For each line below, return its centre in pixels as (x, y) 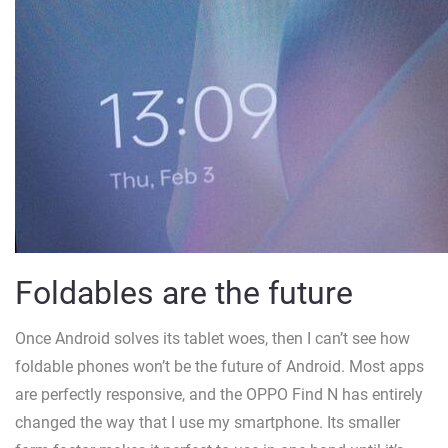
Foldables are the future (184, 293)
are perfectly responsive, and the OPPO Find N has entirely (219, 395)
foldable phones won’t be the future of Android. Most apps (219, 367)
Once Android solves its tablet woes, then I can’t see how (212, 339)
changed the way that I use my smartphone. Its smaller (207, 423)
